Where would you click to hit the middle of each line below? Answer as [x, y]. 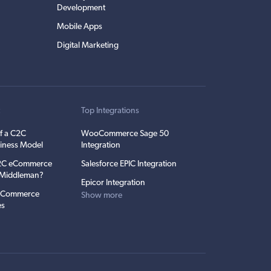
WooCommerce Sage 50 [125, 134]
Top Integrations [110, 111]
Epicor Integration [113, 183]
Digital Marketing [88, 45]
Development [81, 8]
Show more [101, 195]
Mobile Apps [80, 27]
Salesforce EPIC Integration [129, 164]
